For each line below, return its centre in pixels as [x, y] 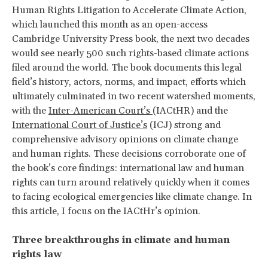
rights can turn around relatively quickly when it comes [131, 182]
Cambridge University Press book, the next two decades [131, 39]
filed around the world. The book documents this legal [127, 67]
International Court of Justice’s [80, 125]
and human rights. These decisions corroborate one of [129, 153]
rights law [37, 254]
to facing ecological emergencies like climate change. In [132, 197]
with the [30, 110]
